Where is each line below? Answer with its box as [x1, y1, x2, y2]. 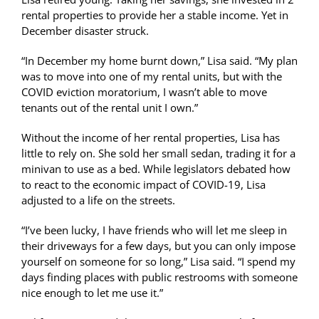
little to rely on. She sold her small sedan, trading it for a [21, 146, 296, 161]
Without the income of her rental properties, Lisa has [21, 130, 280, 145]
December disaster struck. [21, 23, 149, 38]
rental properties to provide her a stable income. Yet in [21, 8, 288, 23]
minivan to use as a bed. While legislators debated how [21, 162, 291, 177]
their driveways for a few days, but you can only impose [21, 239, 296, 253]
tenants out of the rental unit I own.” [21, 100, 198, 115]
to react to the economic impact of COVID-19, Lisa [21, 177, 266, 192]
